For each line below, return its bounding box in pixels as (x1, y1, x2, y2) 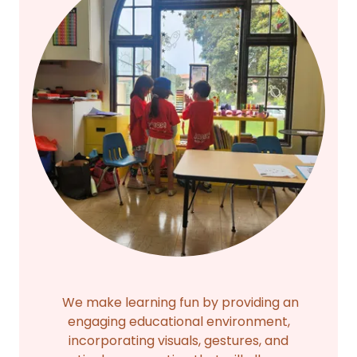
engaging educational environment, (67, 312, 290, 331)
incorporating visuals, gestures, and (69, 331, 288, 350)
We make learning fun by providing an (58, 292, 299, 312)
